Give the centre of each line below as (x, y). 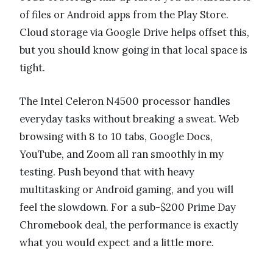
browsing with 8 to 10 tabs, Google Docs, (116, 136)
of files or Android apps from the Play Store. (124, 14)
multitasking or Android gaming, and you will (126, 189)
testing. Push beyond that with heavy (107, 172)
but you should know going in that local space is (134, 50)
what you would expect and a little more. (117, 242)
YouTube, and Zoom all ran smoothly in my (122, 154)
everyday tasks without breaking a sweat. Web (129, 119)
